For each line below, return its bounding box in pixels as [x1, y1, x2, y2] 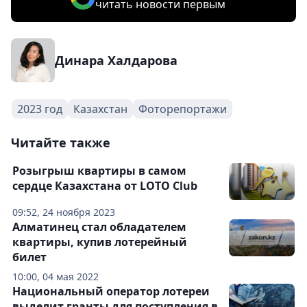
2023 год [17, 101, 62, 116]
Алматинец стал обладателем [12, 219, 186, 234]
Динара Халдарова [55, 52, 177, 69]
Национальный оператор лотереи [12, 284, 210, 299]
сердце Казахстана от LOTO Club [12, 178, 197, 193]
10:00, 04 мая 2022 [12, 270, 99, 283]
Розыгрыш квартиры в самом [12, 163, 186, 178]
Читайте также [11, 134, 110, 151]
